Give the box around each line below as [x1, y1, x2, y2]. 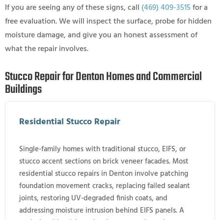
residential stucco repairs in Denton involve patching [19, 167, 188, 180]
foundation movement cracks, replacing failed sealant [19, 180, 190, 192]
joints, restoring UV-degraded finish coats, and [19, 192, 167, 204]
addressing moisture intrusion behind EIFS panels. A [19, 204, 184, 217]
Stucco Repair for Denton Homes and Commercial [5, 67, 202, 86]
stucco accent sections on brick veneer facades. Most [19, 155, 189, 167]
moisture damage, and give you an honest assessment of [5, 28, 197, 42]
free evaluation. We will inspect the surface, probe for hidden [5, 15, 212, 28]
